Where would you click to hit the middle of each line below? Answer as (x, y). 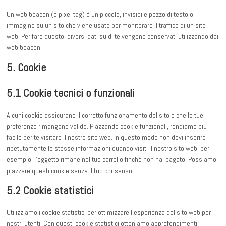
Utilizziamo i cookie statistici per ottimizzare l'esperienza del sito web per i (110, 213)
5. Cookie (26, 67)
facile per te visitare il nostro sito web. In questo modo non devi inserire (106, 137)
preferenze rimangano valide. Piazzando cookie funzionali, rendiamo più (107, 126)
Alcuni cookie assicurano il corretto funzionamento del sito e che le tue (105, 115)
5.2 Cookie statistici (50, 190)
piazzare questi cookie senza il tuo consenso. (70, 171)
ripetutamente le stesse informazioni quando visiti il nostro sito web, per (108, 149)
